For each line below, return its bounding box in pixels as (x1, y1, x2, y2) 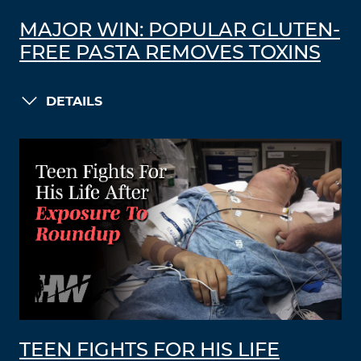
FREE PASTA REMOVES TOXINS (19, 44, 321, 63)
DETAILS (46, 95, 102, 108)
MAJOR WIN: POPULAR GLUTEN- (19, 21, 340, 40)
